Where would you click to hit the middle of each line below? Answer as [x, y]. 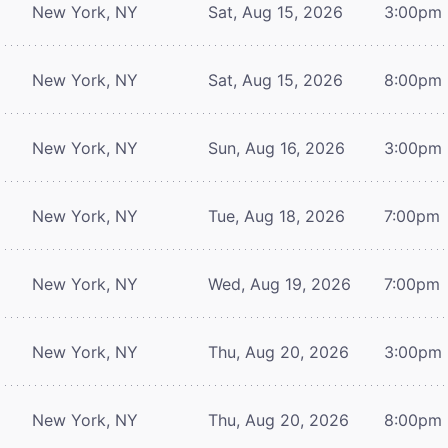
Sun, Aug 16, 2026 [276, 147]
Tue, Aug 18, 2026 [276, 215]
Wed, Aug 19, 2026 [279, 283]
